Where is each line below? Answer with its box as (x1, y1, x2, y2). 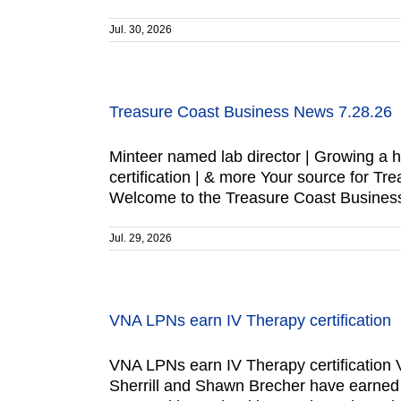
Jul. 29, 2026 (109, 232, 172, 244)
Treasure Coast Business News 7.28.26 (109, 103, 392, 121)
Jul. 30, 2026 (109, 23, 172, 36)
